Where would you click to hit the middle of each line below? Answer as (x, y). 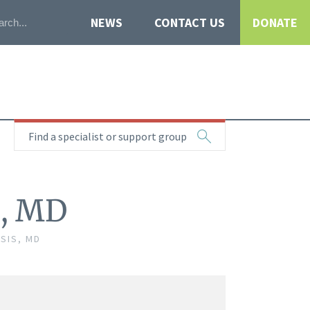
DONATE (275, 22)
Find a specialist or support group (108, 137)
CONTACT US (189, 22)
